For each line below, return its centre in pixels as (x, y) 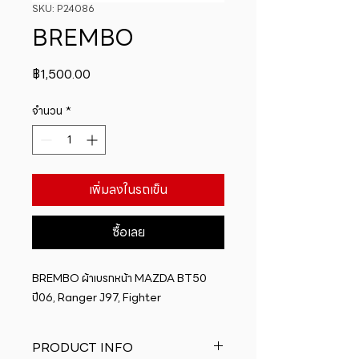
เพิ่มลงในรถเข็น (128, 190)
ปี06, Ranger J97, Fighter (97, 297)
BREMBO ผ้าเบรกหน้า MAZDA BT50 (119, 278)
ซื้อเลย (128, 232)
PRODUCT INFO (83, 347)
